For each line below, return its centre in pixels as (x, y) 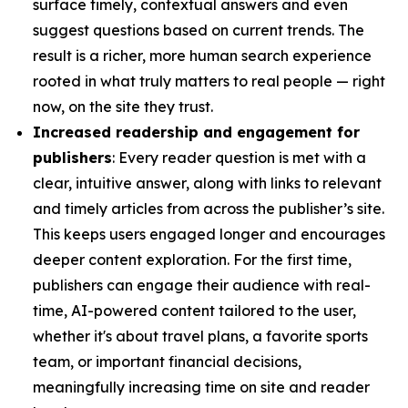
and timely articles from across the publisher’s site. (209, 209)
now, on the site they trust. (123, 107)
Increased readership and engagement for (196, 132)
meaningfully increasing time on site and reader (201, 387)
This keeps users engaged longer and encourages (209, 234)
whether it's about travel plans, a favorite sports (200, 336)
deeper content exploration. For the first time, (192, 260)
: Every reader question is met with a (239, 158)
